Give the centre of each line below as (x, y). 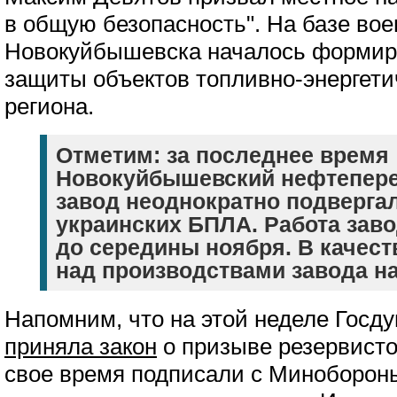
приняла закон (81, 346)
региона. (49, 106)
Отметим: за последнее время (222, 155)
